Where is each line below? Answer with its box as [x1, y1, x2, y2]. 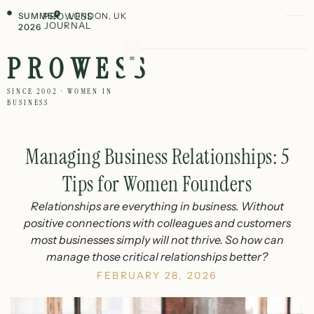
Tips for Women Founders [62, 170, 252, 198]
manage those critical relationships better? [46, 250, 268, 264]
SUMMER [18, 11, 60, 21]
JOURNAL [43, 20, 92, 31]
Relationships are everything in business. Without [30, 199, 284, 213]
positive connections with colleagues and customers [23, 216, 291, 230]
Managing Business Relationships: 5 [25, 143, 289, 170]
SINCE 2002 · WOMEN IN [7, 86, 113, 96]
